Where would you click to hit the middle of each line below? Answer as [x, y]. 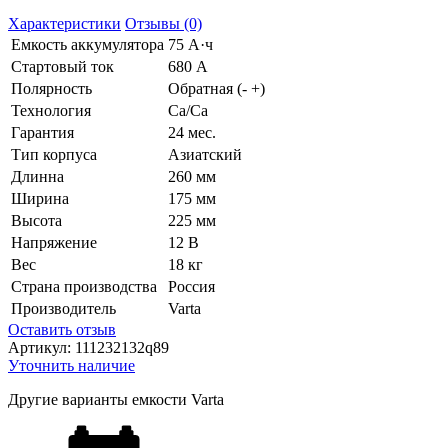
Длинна [37, 177]
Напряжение [54, 243]
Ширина [40, 199]
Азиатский [205, 155]
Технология [51, 111]
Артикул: [41, 348]
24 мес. [192, 133]
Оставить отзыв [62, 330]
